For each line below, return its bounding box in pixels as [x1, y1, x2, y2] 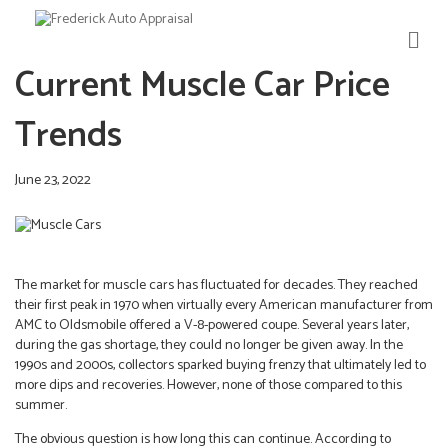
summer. [15, 393, 67, 417]
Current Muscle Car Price [15, 56, 390, 116]
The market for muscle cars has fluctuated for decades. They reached [15, 273, 418, 297]
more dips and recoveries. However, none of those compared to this [15, 373, 402, 397]
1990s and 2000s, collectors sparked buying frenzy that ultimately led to [15, 353, 426, 377]
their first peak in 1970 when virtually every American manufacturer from [15, 293, 433, 317]
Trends [15, 106, 122, 166]
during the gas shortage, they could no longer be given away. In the [15, 333, 403, 357]
